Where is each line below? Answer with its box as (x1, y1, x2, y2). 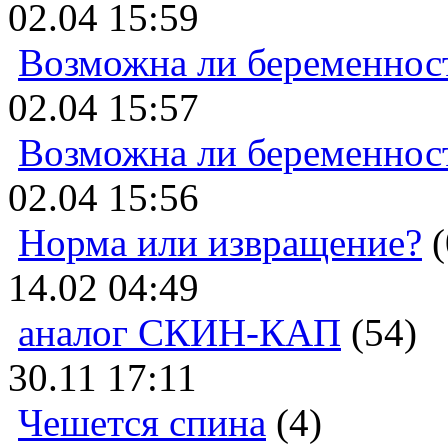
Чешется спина (18, 400, 266, 444)
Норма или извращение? (18, 220, 422, 264)
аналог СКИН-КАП (18, 310, 341, 354)
